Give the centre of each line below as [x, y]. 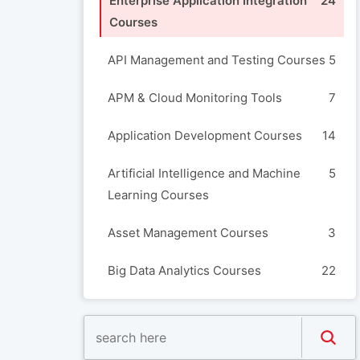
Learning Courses [158, 195]
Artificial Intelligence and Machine [204, 173]
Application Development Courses [205, 135]
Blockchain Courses [164, 308]
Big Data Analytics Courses [184, 270]
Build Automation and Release [193, 346]
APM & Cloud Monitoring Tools [195, 98]
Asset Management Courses [188, 233]
